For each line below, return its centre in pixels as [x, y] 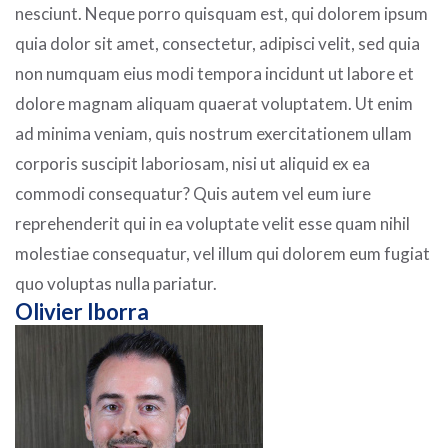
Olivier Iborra [82, 312]
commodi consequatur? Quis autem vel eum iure [193, 194]
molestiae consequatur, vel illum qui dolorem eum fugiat [222, 254]
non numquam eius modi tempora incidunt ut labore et [214, 74]
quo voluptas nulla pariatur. [116, 284]
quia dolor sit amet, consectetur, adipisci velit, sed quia [217, 44]
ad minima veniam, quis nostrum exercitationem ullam [213, 134]
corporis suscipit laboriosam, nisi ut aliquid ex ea [192, 164]
